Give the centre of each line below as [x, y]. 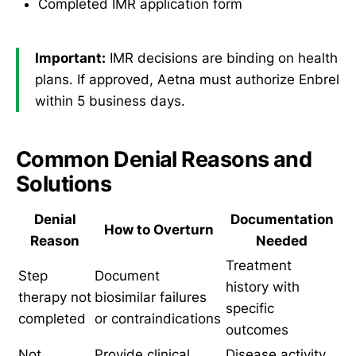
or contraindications [158, 319]
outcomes [257, 330]
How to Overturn [159, 230]
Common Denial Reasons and [164, 159]
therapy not [55, 298]
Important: [70, 58]
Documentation [282, 220]
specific [250, 309]
